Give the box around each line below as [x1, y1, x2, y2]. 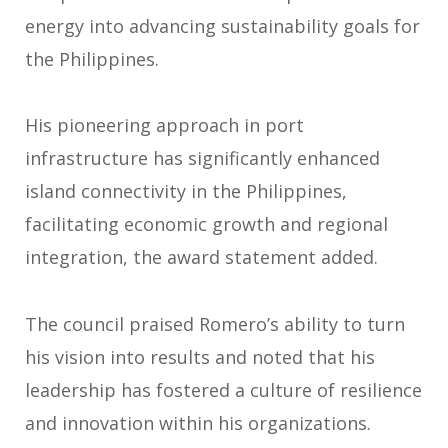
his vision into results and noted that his [25, 344, 375, 369]
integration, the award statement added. [25, 245, 378, 270]
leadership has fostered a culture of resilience [25, 377, 422, 402]
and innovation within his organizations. [25, 410, 371, 435]
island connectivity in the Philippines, [25, 179, 347, 204]
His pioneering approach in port [25, 113, 304, 138]
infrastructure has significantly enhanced [25, 146, 380, 171]
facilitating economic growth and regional [25, 212, 388, 237]
